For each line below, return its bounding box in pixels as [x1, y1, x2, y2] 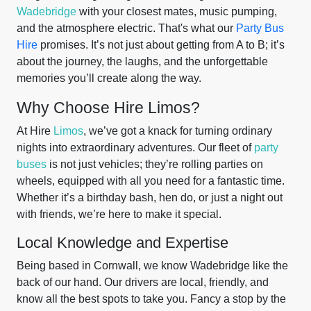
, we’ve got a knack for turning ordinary [83, 125, 272, 137]
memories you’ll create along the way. [17, 72, 201, 84]
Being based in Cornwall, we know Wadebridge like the [17, 260, 288, 271]
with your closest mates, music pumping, [76, 6, 277, 17]
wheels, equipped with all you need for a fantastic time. [17, 175, 285, 187]
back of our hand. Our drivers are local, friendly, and [17, 276, 269, 288]
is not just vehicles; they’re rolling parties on [47, 158, 263, 170]
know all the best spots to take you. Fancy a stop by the [17, 293, 286, 305]
